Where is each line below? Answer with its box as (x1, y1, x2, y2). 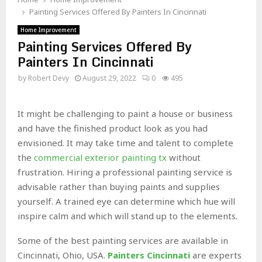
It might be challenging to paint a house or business (18, 108, 233, 120)
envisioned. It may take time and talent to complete (18, 137, 233, 149)
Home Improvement (20, 25, 77, 34)
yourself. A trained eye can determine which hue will (18, 195, 235, 208)
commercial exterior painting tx (34, 151, 167, 164)
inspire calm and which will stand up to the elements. (18, 210, 237, 222)
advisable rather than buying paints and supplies (18, 181, 220, 193)
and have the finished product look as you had (18, 122, 208, 135)
